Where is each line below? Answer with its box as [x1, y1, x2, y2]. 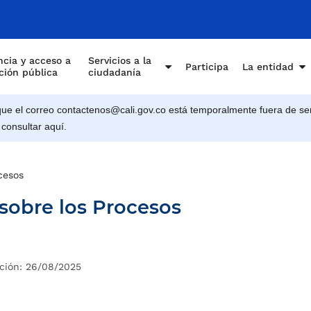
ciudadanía [88, 67, 141, 78]
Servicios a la [88, 55, 151, 66]
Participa [185, 60, 228, 72]
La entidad [242, 60, 294, 72]
